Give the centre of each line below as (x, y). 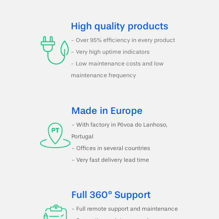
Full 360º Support (111, 196)
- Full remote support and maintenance (124, 209)
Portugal (83, 137)
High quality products (120, 27)
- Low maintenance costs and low (118, 64)
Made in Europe (107, 112)
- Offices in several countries (110, 149)
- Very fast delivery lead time (110, 161)
